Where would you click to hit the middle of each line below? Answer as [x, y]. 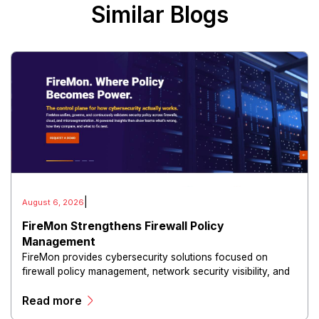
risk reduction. [55, 285]
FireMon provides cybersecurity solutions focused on [145, 257]
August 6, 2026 [53, 203]
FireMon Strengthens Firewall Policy [123, 226]
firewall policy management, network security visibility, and [156, 271]
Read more [52, 300]
